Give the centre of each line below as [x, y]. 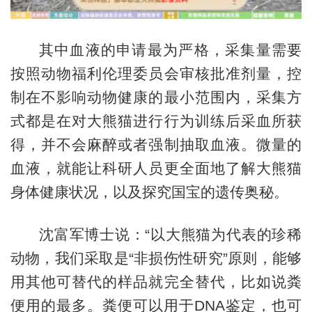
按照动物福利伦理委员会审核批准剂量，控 [156, 73]
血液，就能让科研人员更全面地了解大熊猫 [156, 168]
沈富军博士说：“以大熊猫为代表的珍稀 [170, 234]
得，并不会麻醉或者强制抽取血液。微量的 [156, 144]
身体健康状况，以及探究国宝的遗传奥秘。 [149, 192]
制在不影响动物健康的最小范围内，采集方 [156, 97]
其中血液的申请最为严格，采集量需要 [170, 49]
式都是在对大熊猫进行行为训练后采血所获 [156, 120]
